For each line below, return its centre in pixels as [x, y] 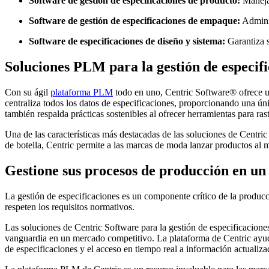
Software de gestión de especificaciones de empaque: [134, 20]
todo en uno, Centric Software [171, 92]
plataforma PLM [82, 92]
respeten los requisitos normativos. [70, 207]
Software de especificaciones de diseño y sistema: [127, 41]
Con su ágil [28, 92]
